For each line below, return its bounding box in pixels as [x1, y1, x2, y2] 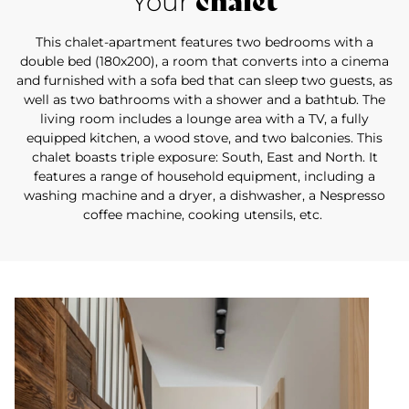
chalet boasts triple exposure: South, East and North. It [31, 149, 378, 165]
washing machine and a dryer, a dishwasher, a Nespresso [24, 187, 385, 204]
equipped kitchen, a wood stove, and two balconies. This [26, 130, 383, 146]
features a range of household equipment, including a [34, 168, 375, 184]
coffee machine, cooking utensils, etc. [83, 206, 326, 223]
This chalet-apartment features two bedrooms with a [36, 34, 373, 50]
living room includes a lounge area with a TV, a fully [40, 110, 369, 127]
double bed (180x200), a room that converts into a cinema [20, 53, 389, 69]
